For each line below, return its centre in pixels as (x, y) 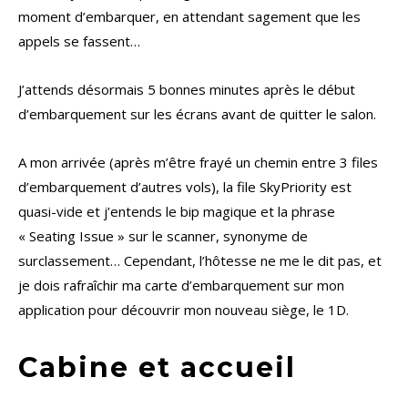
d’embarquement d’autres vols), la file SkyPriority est (185, 187)
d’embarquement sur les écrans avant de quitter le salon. (197, 114)
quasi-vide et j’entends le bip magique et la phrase (177, 212)
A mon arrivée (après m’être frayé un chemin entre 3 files (198, 163)
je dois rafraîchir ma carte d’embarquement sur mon (181, 286)
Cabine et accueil (157, 368)
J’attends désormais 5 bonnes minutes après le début (187, 90)
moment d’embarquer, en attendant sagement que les (189, 17)
